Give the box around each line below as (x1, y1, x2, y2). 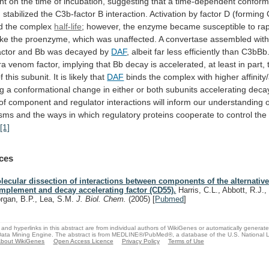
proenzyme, (25, 34, 71, 44)
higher (215, 71, 240, 82)
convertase (166, 34, 208, 44)
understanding (208, 97, 264, 107)
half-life (54, 21, 82, 31)
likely (69, 71, 88, 82)
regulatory (102, 109, 141, 119)
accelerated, (159, 59, 207, 69)
